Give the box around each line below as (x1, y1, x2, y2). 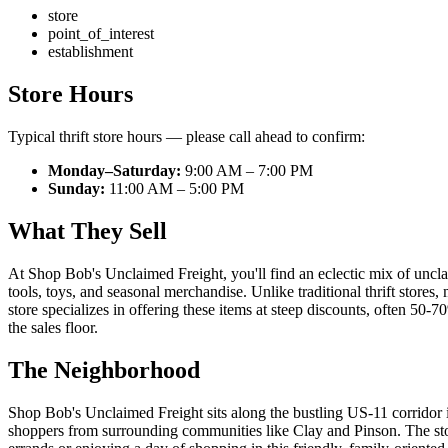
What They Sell (8, 218, 167, 245)
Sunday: (48, 180, 105, 198)
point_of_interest (48, 25, 154, 43)
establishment (48, 43, 133, 61)
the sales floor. (8, 319, 98, 337)
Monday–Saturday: (48, 162, 181, 180)
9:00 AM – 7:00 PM (181, 162, 313, 180)
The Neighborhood (8, 356, 200, 383)
